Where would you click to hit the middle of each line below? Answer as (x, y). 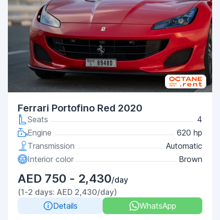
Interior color (51, 159)
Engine (40, 133)
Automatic (184, 146)
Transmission (51, 146)
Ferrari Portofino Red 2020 (80, 108)
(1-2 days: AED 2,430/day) (67, 192)
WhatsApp (158, 206)
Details (65, 206)
